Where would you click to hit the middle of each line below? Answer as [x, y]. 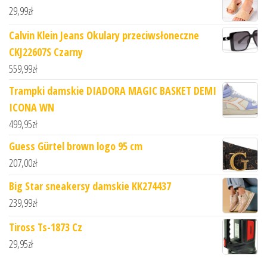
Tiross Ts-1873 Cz [46, 227]
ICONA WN [32, 108]
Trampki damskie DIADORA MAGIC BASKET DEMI [113, 91]
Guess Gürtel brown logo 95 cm [76, 146]
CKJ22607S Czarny [46, 52]
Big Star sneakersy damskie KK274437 [90, 186]
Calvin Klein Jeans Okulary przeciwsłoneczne [104, 35]
